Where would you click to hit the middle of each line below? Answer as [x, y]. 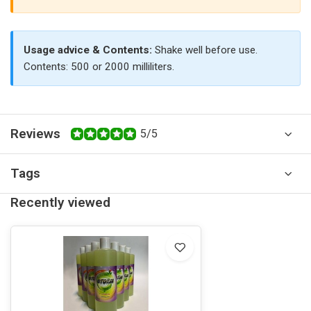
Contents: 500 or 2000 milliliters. [99, 67]
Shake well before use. [205, 50]
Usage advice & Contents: [88, 50]
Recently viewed [60, 202]
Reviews [35, 134]
